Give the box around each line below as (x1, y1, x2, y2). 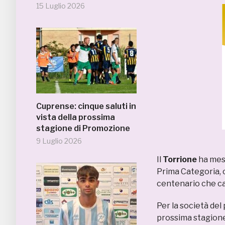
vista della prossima (36, 113, 115, 122)
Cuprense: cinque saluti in (36, 101, 136, 111)
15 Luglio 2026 (36, 2, 85, 10)
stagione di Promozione (36, 124, 130, 133)
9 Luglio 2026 (36, 137, 82, 145)
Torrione (163, 155, 197, 164)
